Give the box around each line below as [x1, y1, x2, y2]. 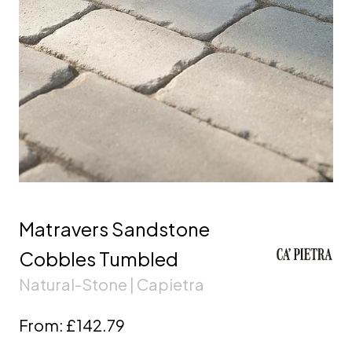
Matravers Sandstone [19, 216, 210, 240]
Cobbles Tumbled [19, 246, 178, 270]
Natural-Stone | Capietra [19, 273, 204, 294]
